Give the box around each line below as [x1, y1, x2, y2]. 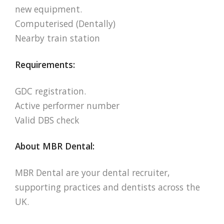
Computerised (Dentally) [15, 17, 115, 29]
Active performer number [15, 99, 119, 111]
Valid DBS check [15, 113, 79, 126]
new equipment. [15, 3, 82, 15]
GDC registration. [15, 84, 86, 97]
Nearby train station [15, 32, 100, 44]
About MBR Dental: [15, 140, 94, 152]
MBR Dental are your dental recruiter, [15, 166, 170, 179]
